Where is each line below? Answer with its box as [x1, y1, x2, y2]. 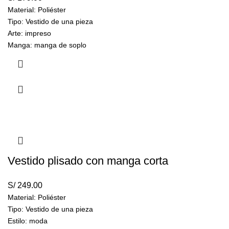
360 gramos [28, 64, 67, 73]
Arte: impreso [8, 29, 51, 38]
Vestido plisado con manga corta [8, 154, 168, 168]
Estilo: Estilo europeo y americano [8, 53, 118, 61]
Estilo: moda [8, 217, 48, 225]
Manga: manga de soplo [8, 41, 86, 50]
